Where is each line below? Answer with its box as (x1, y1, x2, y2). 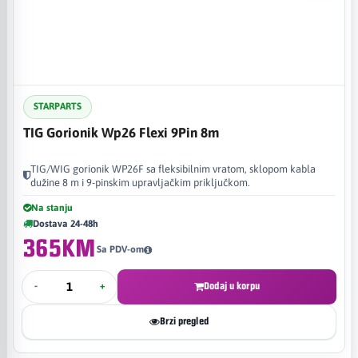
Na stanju (31, 201, 73, 213)
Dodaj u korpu (204, 280, 260, 292)
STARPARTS (34, 101, 82, 112)
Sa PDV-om (96, 244, 144, 255)
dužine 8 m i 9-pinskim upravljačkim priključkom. (30, 176, 250, 189)
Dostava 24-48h (33, 217, 98, 229)
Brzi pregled (160, 316, 209, 327)
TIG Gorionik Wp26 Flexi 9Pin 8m (23, 124, 219, 141)
